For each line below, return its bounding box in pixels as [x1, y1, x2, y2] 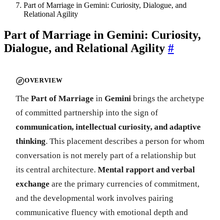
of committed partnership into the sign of [16, 108, 158, 117]
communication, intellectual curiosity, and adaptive [16, 122, 201, 132]
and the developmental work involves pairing [16, 193, 173, 203]
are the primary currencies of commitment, [50, 179, 199, 189]
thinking [16, 136, 46, 146]
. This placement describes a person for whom [46, 136, 204, 146]
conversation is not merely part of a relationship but [16, 150, 196, 160]
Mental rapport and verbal [98, 165, 195, 174]
